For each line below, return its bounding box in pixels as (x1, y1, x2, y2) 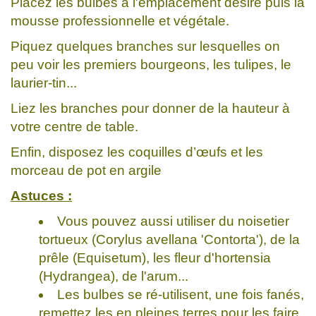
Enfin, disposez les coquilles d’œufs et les (11, 144, 263, 159)
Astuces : (11, 188, 72, 203)
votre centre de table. (11, 119, 138, 134)
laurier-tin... (11, 75, 77, 90)
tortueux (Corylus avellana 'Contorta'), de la (39, 231, 300, 247)
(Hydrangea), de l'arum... (39, 268, 188, 284)
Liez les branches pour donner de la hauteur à (11, 100, 290, 116)
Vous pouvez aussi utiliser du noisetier (56, 213, 289, 229)
